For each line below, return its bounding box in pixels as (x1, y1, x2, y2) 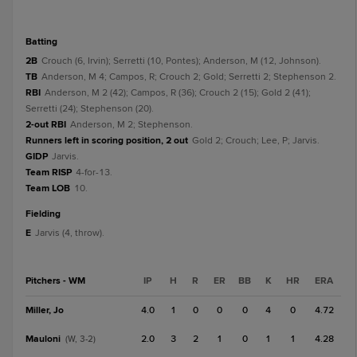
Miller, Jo (25, 304, 64, 316)
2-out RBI (25, 119, 66, 131)
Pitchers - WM (25, 275, 85, 287)
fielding (31, 208, 61, 220)
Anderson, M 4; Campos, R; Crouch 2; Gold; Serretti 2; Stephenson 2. (41, 71, 336, 83)
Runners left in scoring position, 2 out (25, 135, 188, 147)
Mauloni (25, 333, 61, 345)
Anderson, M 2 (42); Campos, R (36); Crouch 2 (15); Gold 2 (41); (45, 87, 311, 99)
